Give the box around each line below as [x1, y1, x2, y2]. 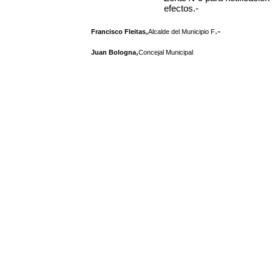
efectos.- [164, 3, 199, 13]
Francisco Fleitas [91, 28, 146, 35]
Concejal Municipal [138, 49, 193, 56]
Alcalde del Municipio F [148, 28, 215, 35]
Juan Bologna [91, 49, 136, 56]
